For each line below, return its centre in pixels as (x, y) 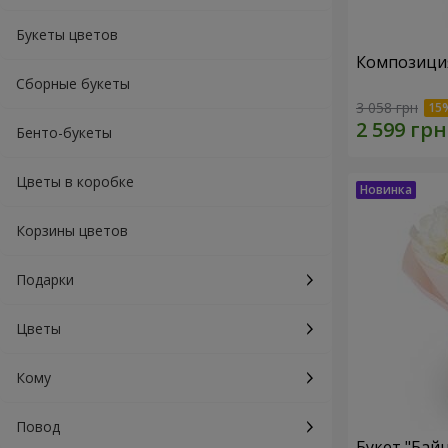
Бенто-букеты (64, 132)
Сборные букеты (73, 83)
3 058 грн (387, 108)
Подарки (45, 279)
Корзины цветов (72, 230)
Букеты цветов (67, 34)
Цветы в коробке (75, 181)
